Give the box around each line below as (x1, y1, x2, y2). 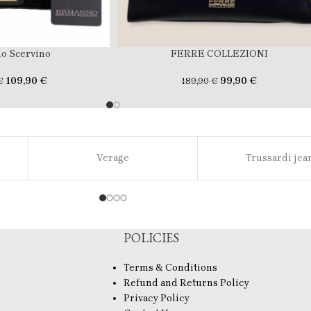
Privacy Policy (123, 292, 190, 305)
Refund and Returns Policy (123, 277, 249, 289)
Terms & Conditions (123, 262, 217, 274)
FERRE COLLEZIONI (170, 48, 268, 60)
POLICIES (123, 230, 179, 246)
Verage (96, 152, 129, 165)
